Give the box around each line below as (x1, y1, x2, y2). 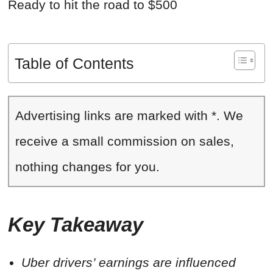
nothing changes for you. (15, 160, 160, 174)
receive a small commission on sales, (15, 134, 234, 149)
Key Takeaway (8, 213, 143, 236)
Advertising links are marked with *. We (15, 108, 243, 123)
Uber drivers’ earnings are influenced (21, 255, 236, 270)
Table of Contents (15, 55, 134, 73)
